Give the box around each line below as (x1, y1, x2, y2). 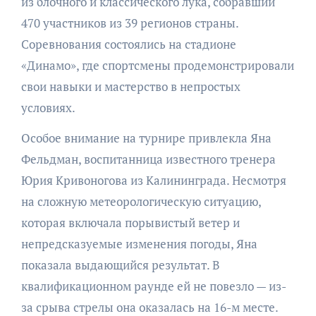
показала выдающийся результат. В (20, 256, 219, 273)
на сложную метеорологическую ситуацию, (20, 193, 261, 209)
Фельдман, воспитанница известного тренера (20, 150, 276, 167)
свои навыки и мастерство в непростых (20, 78, 241, 95)
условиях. (20, 99, 75, 116)
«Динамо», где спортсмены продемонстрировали (20, 56, 294, 73)
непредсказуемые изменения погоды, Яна (20, 235, 257, 252)
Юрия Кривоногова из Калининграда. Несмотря (20, 171, 286, 188)
